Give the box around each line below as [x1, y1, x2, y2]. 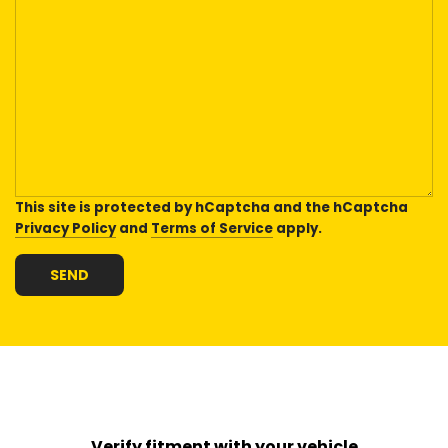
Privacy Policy [15, 218, 116, 238]
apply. [273, 218, 322, 238]
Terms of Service [151, 218, 273, 238]
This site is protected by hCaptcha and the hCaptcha [15, 197, 408, 217]
